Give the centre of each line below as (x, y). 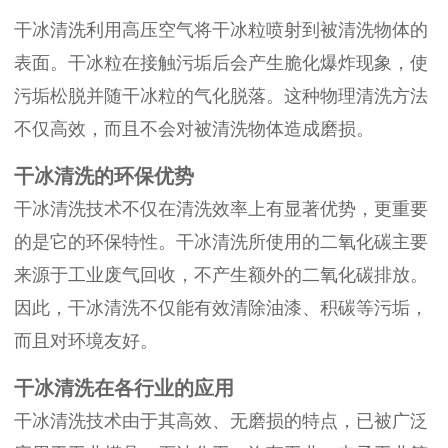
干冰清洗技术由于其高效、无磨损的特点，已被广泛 (221, 421)
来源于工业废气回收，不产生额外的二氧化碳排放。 (221, 275)
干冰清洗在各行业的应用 (124, 388)
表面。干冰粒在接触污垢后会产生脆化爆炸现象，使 (221, 63)
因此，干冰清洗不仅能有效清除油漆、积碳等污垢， (221, 308)
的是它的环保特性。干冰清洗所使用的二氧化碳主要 (221, 242)
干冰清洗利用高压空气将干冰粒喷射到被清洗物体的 (221, 30)
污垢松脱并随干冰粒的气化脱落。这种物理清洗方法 (221, 96)
